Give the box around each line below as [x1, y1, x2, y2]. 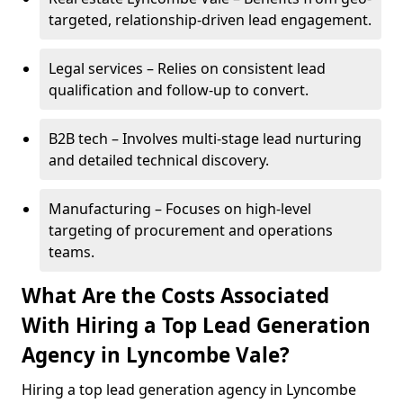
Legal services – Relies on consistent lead [49, 58, 326, 78]
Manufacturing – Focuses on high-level [49, 199, 311, 219]
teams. [49, 242, 94, 262]
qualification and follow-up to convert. [49, 80, 309, 100]
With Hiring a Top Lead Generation [22, 311, 371, 339]
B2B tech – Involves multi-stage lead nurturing [49, 129, 362, 148]
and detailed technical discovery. [49, 150, 269, 170]
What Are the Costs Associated [22, 282, 329, 309]
